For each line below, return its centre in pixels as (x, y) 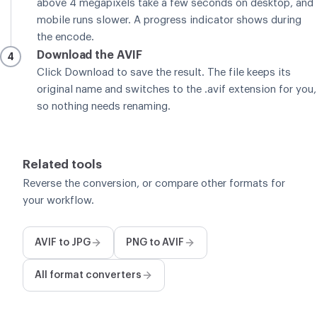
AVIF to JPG (63, 242)
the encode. (65, 37)
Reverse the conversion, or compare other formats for (154, 183)
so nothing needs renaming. (104, 106)
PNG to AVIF (155, 242)
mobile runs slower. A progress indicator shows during (169, 20)
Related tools (62, 164)
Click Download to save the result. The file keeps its (164, 72)
